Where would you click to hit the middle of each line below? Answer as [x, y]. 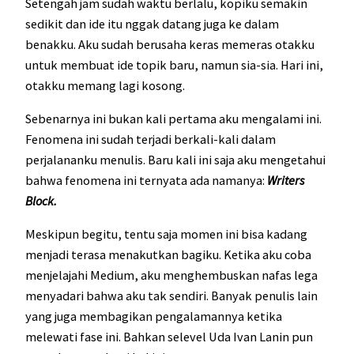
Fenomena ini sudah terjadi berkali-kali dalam [151, 139]
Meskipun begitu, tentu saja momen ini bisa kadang [166, 234]
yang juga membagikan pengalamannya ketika [154, 316]
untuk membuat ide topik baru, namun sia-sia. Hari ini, [174, 64]
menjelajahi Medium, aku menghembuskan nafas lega [171, 275]
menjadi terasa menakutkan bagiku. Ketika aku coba [168, 255]
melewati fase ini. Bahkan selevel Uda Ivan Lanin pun [169, 337]
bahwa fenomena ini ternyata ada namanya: [146, 180]
